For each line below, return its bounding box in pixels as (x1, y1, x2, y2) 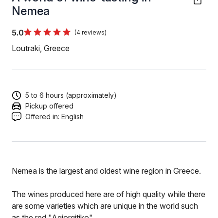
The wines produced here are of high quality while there (12, 189, 205, 199)
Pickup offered (25, 101, 73, 110)
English (61, 112, 84, 121)
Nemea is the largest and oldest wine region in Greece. (12, 166, 201, 176)
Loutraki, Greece (12, 43, 70, 53)
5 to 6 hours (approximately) (25, 91, 117, 99)
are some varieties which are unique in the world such (12, 201, 198, 211)
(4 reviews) (74, 29, 107, 36)
